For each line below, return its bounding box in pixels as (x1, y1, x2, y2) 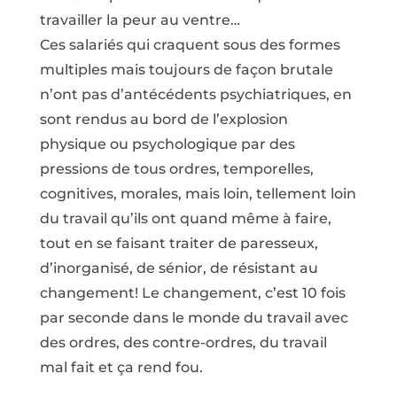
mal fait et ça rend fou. (39, 359, 203, 377)
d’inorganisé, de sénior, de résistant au (39, 260, 318, 277)
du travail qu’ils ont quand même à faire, (39, 210, 331, 228)
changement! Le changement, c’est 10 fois (39, 284, 346, 302)
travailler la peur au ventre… (39, 12, 240, 29)
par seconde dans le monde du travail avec (39, 309, 348, 327)
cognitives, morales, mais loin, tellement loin (39, 185, 356, 203)
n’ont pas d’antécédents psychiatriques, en (39, 86, 352, 104)
